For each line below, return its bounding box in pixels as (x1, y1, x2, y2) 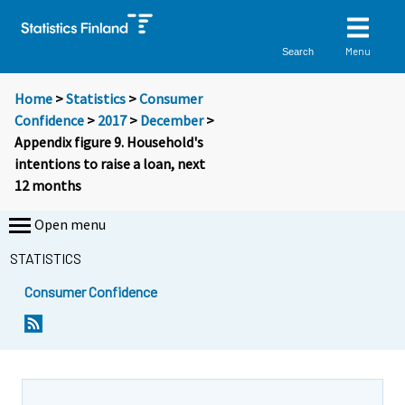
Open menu (34, 215, 106, 234)
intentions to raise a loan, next (14, 155, 205, 174)
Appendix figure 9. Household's (14, 133, 203, 152)
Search (282, 45, 315, 57)
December (140, 111, 203, 130)
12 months (14, 176, 81, 195)
